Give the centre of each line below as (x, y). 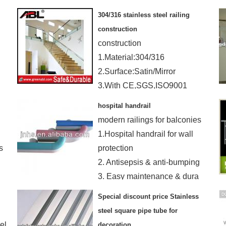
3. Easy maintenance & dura (148, 176)
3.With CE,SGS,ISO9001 (143, 86)
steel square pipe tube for (138, 211)
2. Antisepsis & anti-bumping (149, 162)
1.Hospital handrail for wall (146, 134)
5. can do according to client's (151, 9)
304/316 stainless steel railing (144, 15)
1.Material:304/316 (131, 57)
